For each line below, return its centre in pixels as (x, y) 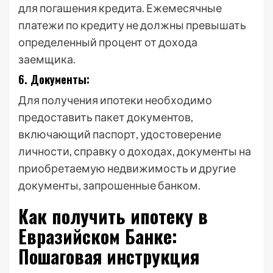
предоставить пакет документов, (106, 117)
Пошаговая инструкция (109, 256)
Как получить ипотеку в (113, 216)
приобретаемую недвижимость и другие (127, 168)
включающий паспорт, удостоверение (120, 134)
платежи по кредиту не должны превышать (132, 25)
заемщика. (47, 59)
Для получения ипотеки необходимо (115, 100)
